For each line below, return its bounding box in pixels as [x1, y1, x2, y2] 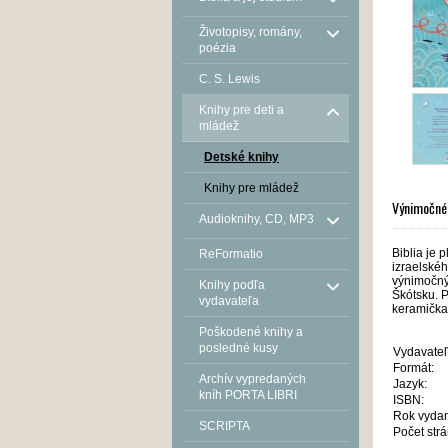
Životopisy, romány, [199, 25, 302, 39]
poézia [199, 41, 236, 55]
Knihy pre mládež [204, 181, 299, 195]
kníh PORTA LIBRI [199, 388, 297, 402]
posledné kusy [199, 341, 278, 355]
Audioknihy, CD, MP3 [199, 212, 314, 226]
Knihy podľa [199, 278, 265, 292]
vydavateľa [199, 294, 259, 308]
